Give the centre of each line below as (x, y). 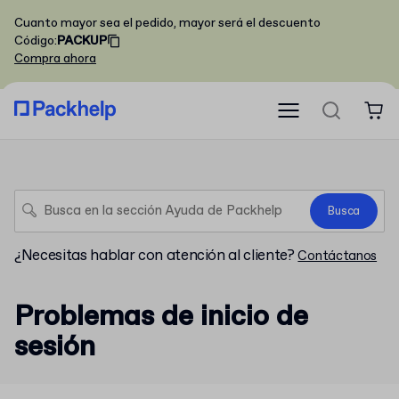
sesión (55, 347)
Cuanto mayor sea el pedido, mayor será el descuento (167, 23)
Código (34, 41)
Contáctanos (338, 256)
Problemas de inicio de (161, 317)
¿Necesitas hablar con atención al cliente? (155, 256)
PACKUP (82, 41)
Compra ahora (55, 59)
